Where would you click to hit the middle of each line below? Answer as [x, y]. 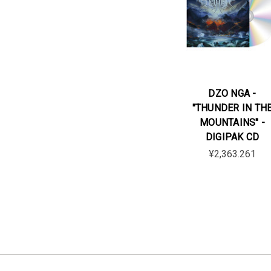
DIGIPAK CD [232, 137]
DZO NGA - [232, 93]
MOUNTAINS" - [232, 122]
